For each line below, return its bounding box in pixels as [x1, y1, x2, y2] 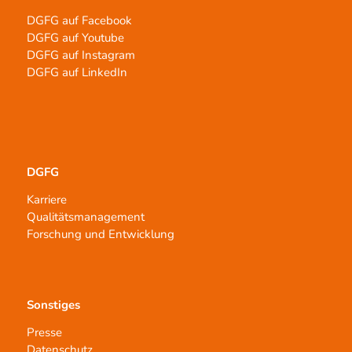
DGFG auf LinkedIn [26, 64, 127, 80]
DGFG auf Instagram [26, 46, 135, 63]
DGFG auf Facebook [26, 12, 132, 28]
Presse [26, 324, 62, 341]
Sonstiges [26, 297, 80, 313]
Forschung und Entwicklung [26, 226, 174, 243]
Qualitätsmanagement [26, 209, 145, 225]
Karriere [26, 192, 67, 208]
